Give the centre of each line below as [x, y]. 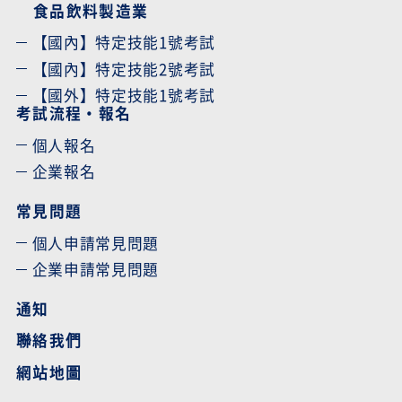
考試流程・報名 [74, 114]
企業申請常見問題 [96, 270]
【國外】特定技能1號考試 [123, 96]
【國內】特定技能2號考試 [123, 69]
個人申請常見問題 [96, 243]
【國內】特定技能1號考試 [123, 43]
